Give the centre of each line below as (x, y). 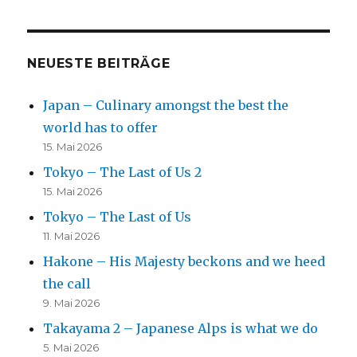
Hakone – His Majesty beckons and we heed (184, 262)
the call (67, 284)
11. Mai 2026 (72, 236)
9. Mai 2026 (72, 303)
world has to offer (101, 128)
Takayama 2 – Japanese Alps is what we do (181, 329)
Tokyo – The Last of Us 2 (123, 173)
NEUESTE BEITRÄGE (99, 64)
